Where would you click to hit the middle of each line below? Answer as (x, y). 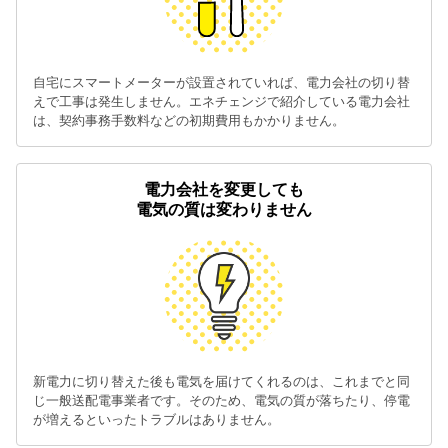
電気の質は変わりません (224, 209)
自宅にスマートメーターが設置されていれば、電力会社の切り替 (221, 82)
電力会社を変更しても (224, 189)
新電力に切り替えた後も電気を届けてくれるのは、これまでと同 (221, 381)
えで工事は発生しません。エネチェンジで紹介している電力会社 (221, 101)
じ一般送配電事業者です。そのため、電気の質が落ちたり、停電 (221, 400)
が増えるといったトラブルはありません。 (156, 419)
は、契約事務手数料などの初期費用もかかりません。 (189, 120)
